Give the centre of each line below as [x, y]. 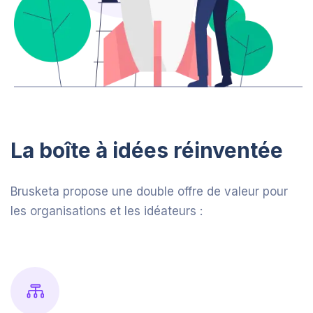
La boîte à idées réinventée [147, 151]
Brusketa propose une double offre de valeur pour [149, 192]
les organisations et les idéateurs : [107, 211]
